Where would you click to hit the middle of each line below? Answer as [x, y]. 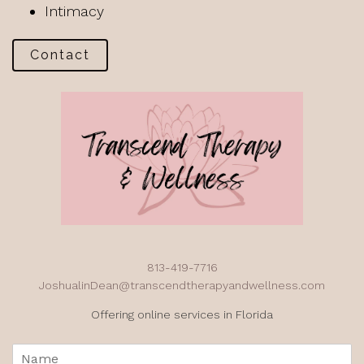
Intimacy [74, 11]
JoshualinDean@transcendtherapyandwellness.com [182, 285]
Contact [60, 55]
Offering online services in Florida [182, 314]
